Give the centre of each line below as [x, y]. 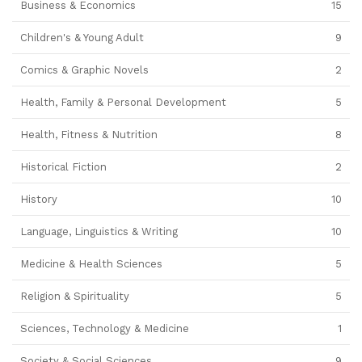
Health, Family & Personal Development [123, 103]
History [39, 200]
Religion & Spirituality [75, 297]
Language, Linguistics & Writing [99, 232]
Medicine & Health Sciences [91, 264]
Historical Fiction [63, 167]
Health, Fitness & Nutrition [89, 135]
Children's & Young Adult [82, 38]
